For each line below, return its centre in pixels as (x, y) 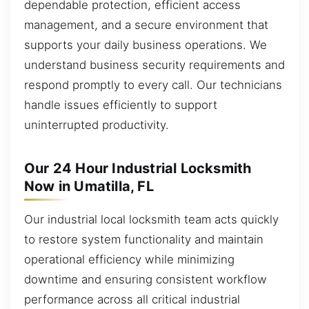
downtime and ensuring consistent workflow (146, 280)
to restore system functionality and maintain (144, 240)
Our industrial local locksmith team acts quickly (151, 220)
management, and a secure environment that (146, 25)
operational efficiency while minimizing (129, 260)
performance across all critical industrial (132, 300)
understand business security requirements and (154, 65)
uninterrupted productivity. (97, 125)
